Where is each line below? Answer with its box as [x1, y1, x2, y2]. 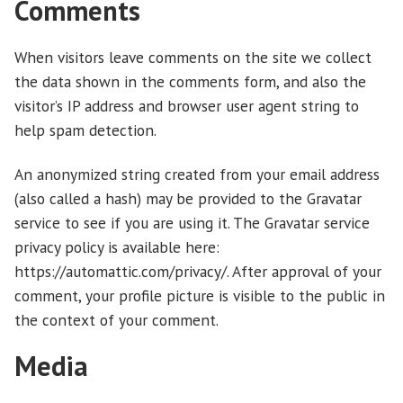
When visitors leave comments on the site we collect [14, 47, 372, 68]
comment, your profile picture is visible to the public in [14, 284, 385, 306]
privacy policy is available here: [14, 236, 219, 257]
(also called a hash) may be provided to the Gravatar [14, 187, 362, 209]
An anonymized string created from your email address [14, 163, 380, 184]
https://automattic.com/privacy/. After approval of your [14, 260, 381, 282]
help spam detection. [14, 120, 157, 141]
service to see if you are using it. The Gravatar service [14, 211, 370, 233]
